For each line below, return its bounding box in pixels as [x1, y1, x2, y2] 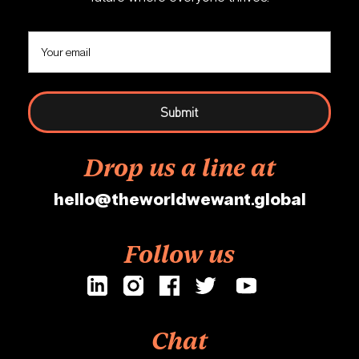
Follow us [124, 240, 235, 269]
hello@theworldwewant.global [53, 189, 306, 211]
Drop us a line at [83, 154, 276, 183]
